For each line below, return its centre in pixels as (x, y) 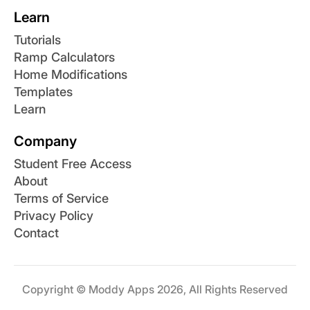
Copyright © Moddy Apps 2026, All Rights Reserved (155, 290)
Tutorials (37, 40)
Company (45, 142)
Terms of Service (61, 199)
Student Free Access (73, 164)
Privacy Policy (54, 216)
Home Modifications (71, 75)
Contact (36, 233)
